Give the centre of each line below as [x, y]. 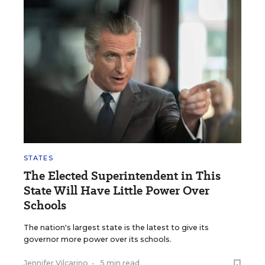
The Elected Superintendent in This [122, 176]
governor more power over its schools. [98, 240]
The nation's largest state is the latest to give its [116, 228]
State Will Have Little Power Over [117, 191]
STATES [38, 158]
